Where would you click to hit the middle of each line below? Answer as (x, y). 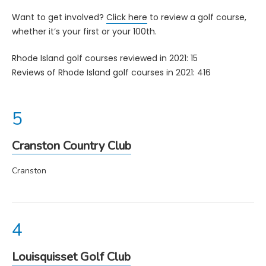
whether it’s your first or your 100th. (84, 31)
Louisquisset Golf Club (71, 256)
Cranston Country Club (72, 145)
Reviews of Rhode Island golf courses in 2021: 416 (111, 72)
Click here (127, 17)
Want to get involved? (59, 17)
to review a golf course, (197, 17)
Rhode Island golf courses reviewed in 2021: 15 (105, 58)
